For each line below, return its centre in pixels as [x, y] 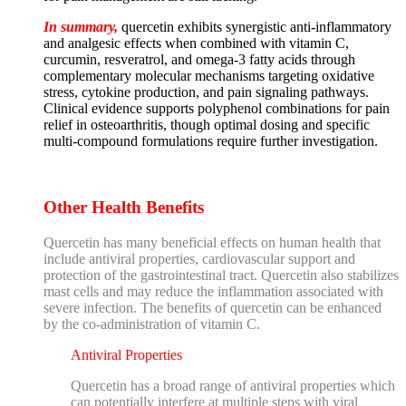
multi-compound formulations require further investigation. [211, 141]
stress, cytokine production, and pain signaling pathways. [206, 92]
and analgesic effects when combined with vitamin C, [196, 43]
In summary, [81, 27]
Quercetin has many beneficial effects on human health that [212, 242]
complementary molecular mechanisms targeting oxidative [209, 76]
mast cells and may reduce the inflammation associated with [213, 291]
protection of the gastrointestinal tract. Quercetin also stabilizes [221, 275]
